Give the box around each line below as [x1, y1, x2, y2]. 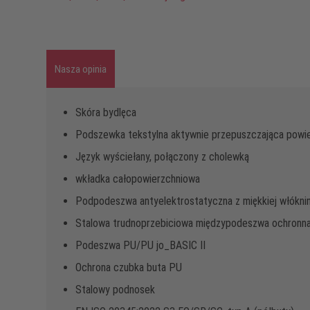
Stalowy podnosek [75, 282, 155, 296]
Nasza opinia [55, 62, 107, 75]
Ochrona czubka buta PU [75, 260, 182, 274]
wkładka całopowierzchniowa [75, 172, 200, 185]
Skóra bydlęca [75, 105, 136, 119]
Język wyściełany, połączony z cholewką [75, 149, 249, 163]
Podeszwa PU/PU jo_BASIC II [75, 238, 206, 252]
